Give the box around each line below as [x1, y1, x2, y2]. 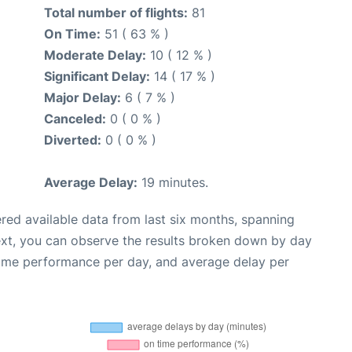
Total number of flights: [44, 4, 188, 20]
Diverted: [44, 131, 101, 148]
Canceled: [44, 110, 106, 126]
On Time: [44, 25, 101, 42]
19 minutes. [137, 174, 208, 190]
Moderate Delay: [44, 46, 146, 63]
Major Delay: [44, 89, 121, 105]
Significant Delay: [44, 68, 150, 84]
